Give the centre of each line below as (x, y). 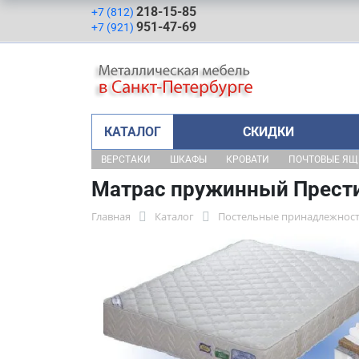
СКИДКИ (268, 132)
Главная (111, 216)
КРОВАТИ (248, 159)
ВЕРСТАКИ (126, 159)
